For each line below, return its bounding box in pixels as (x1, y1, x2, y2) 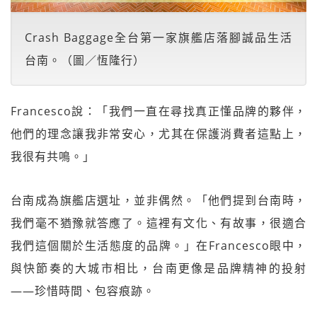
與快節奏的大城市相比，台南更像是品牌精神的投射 (11, 260, 306, 276)
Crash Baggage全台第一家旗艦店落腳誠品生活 (25, 29, 292, 45)
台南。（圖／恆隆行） (25, 52, 145, 68)
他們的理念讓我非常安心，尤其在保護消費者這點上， (11, 125, 306, 142)
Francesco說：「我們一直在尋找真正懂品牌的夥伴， (11, 103, 306, 119)
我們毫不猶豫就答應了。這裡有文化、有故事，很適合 (11, 214, 306, 231)
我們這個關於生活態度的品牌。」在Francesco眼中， (11, 237, 306, 253)
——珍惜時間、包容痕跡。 (11, 282, 155, 299)
